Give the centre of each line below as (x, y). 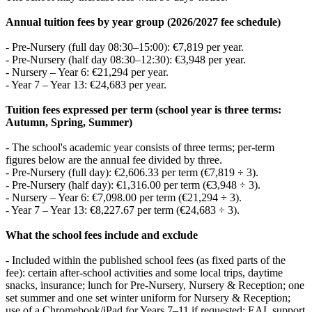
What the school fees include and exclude (102, 235)
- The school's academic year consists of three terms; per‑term (140, 147)
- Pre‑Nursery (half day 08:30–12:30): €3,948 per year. (126, 59)
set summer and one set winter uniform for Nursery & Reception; (148, 297)
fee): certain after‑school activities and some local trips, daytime (144, 272)
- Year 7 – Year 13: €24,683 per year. (86, 84)
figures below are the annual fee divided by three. (114, 159)
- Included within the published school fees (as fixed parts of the (146, 260)
